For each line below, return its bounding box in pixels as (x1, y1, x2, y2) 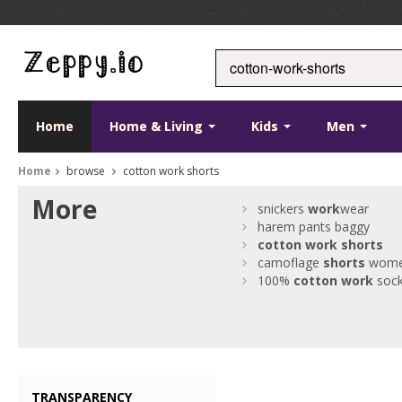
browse (64, 163, 108, 179)
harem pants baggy (258, 218, 371, 235)
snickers (258, 200, 309, 217)
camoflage (258, 254, 324, 271)
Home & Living (109, 118, 206, 135)
